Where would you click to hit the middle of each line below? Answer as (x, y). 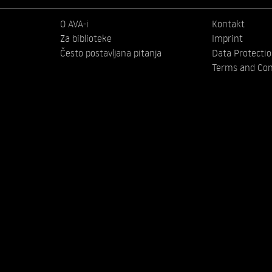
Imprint (227, 39)
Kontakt (228, 24)
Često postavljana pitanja (111, 53)
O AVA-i (75, 24)
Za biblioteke (86, 39)
